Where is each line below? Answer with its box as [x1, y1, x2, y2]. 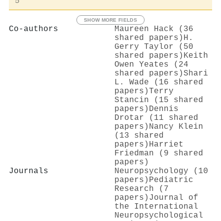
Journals [9, 166, 48, 176]
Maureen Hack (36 [114, 24, 193, 34]
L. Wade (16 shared [114, 77, 203, 87]
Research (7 [114, 184, 169, 193]
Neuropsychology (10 [114, 166, 208, 176]
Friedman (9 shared [114, 148, 203, 158]
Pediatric [149, 175, 193, 184]
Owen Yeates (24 [114, 60, 188, 69]
